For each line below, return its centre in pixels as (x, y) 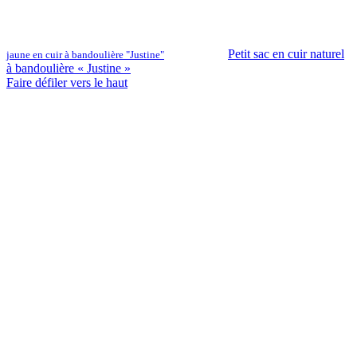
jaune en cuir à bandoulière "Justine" (85, 54)
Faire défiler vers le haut (67, 82)
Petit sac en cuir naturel (286, 53)
